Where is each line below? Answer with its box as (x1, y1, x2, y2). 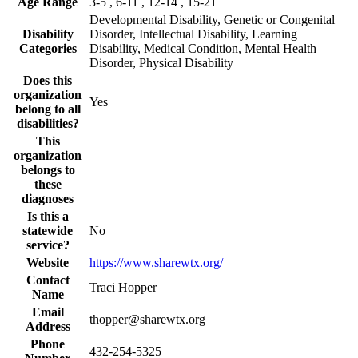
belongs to (20, 162, 75, 177)
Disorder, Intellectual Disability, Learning (89, 26, 297, 41)
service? (26, 237, 70, 252)
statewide (22, 223, 73, 237)
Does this (23, 73, 72, 87)
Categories (18, 41, 77, 55)
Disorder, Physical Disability (89, 55, 233, 70)
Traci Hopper (89, 280, 157, 294)
